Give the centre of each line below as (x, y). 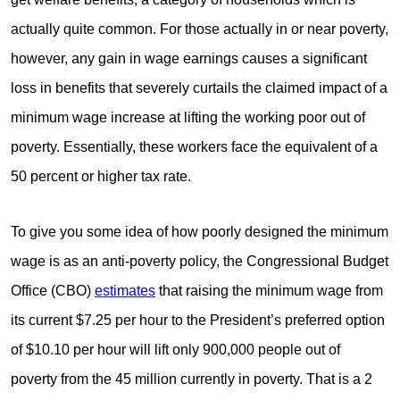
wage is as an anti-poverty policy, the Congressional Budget (200, 261)
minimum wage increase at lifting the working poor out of (188, 117)
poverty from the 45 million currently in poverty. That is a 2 (192, 379)
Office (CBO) (53, 290)
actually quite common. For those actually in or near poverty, (200, 29)
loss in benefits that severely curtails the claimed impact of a (199, 87)
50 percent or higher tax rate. (101, 176)
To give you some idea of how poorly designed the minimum (200, 231)
